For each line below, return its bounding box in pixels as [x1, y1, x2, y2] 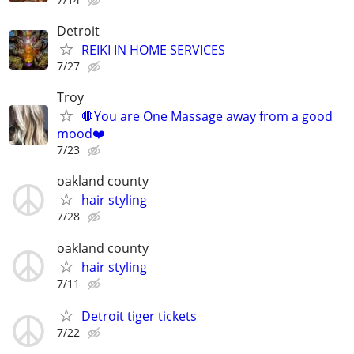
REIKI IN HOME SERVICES [81, 41, 225, 59]
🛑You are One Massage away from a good [81, 107, 333, 126]
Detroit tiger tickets [81, 307, 197, 325]
